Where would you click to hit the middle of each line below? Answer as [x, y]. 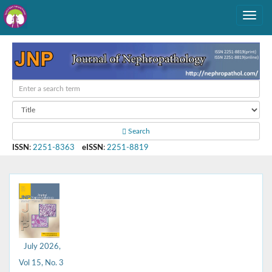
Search [138, 131]
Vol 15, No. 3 [41, 263]
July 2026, [42, 246]
